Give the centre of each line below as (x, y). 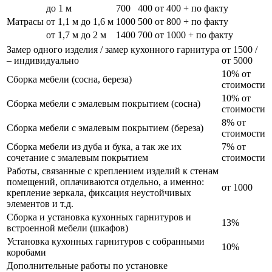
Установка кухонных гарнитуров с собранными (106, 241)
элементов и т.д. (40, 203)
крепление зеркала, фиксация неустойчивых (99, 192)
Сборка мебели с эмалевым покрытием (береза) (105, 127)
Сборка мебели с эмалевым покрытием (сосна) (104, 103)
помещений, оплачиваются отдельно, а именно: (105, 182)
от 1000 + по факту (194, 35)
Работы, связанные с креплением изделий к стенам (113, 171)
